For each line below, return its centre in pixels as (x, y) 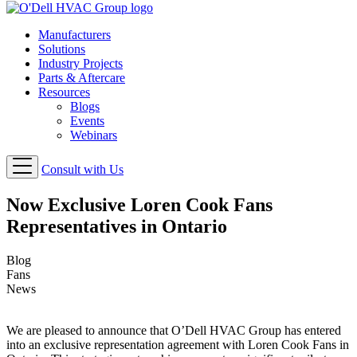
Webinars (94, 135)
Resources (64, 92)
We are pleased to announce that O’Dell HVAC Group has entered (174, 330)
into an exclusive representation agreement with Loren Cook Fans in (178, 344)
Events (87, 121)
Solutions (62, 49)
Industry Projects (80, 63)
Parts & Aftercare (82, 78)
